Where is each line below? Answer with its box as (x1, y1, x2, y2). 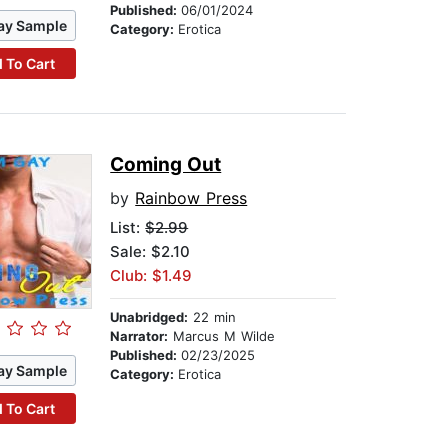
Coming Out (110, 153, 222, 177)
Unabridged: (110, 309, 189, 326)
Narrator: (110, 328, 169, 345)
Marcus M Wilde (168, 328, 276, 345)
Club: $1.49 (110, 266, 193, 286)
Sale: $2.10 (110, 242, 191, 262)
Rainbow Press (135, 188, 248, 209)
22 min (188, 309, 237, 326)
